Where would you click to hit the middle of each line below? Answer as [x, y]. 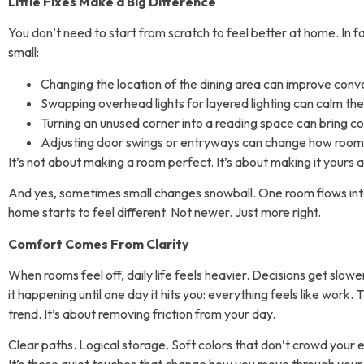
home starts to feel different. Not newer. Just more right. [165, 212]
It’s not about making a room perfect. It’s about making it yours [182, 161]
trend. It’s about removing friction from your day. [142, 314]
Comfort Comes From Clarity [99, 243]
